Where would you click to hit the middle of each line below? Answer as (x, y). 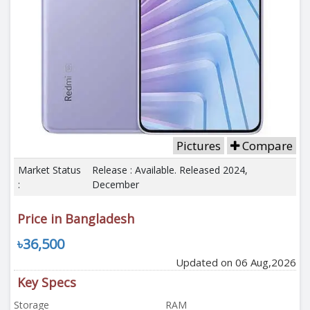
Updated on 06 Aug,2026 (236, 262)
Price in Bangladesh (76, 219)
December (116, 184)
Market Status (49, 170)
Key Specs (47, 282)
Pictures (199, 146)
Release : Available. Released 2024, (170, 170)
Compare (266, 146)
